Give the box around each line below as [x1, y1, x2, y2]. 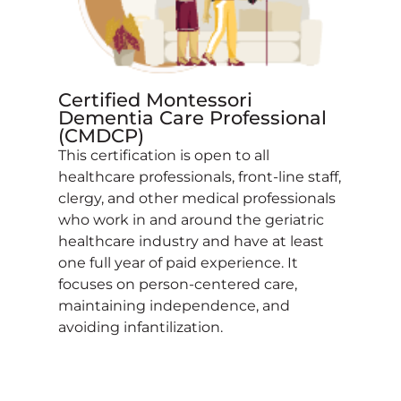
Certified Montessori [58, 89, 252, 112]
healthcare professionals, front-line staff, [58, 168, 341, 186]
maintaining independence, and [58, 297, 290, 315]
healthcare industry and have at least [58, 233, 324, 251]
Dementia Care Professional [58, 107, 327, 130]
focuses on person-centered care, [58, 276, 297, 294]
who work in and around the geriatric [58, 211, 324, 229]
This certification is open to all [58, 147, 269, 165]
